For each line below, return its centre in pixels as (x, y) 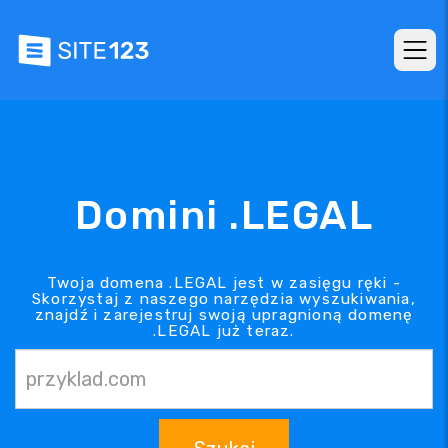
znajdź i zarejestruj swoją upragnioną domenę (224, 314)
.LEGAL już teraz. (224, 330)
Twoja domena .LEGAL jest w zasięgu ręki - (224, 282)
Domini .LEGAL (224, 215)
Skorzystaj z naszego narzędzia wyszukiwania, (224, 298)
